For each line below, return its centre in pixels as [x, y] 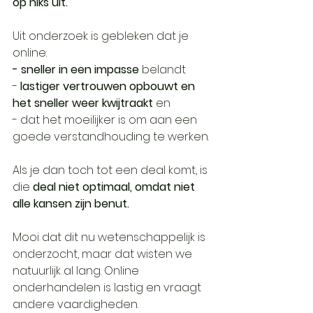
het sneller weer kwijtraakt [84, 103]
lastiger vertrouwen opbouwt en [109, 86]
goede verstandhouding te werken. [111, 137]
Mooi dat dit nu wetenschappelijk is [110, 237]
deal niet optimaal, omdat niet [115, 187]
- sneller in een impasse [76, 70]
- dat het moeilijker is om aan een [106, 120]
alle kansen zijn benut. [71, 204]
